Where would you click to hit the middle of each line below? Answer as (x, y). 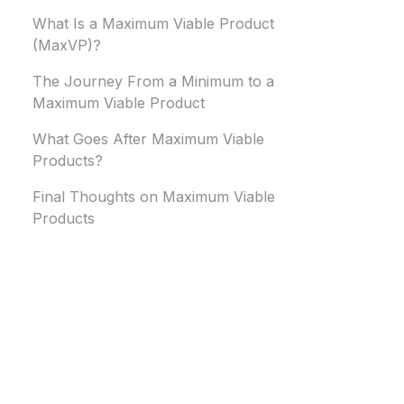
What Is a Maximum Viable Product (153, 24)
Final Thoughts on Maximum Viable (154, 197)
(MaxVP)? (67, 46)
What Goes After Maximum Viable (148, 139)
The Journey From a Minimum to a (153, 82)
